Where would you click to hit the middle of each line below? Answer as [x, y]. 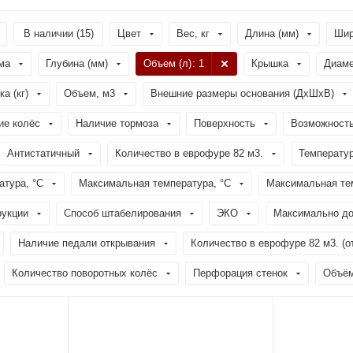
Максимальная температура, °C [155, 183]
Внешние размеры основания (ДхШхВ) [242, 93]
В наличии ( [52, 33]
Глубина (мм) [77, 63]
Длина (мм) [272, 33]
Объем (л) [167, 63]
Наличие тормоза [117, 123]
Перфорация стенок [240, 273]
